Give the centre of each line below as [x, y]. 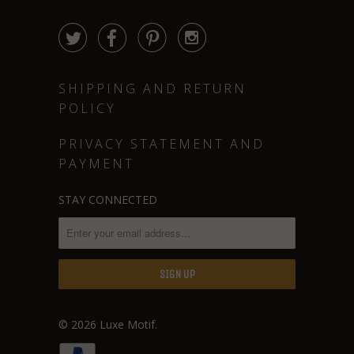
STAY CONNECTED [108, 199]
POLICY [87, 108]
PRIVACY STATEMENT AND [162, 143]
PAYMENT [96, 163]
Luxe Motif [127, 325]
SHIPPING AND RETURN [153, 88]
